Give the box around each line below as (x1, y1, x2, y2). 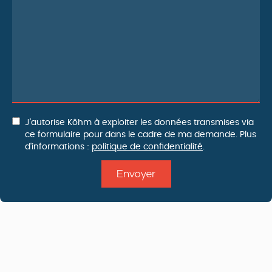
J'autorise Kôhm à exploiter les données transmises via (25, 118, 254, 127)
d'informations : (25, 143, 92, 151)
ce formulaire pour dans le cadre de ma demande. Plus (25, 131, 256, 139)
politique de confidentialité (92, 143, 203, 151)
